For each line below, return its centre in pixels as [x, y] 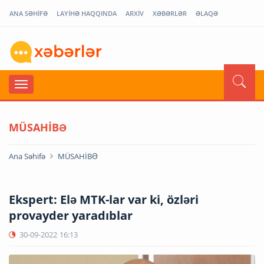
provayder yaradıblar [71, 215]
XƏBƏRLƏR [170, 13]
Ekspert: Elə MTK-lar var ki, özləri [104, 199]
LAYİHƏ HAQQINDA [87, 13]
